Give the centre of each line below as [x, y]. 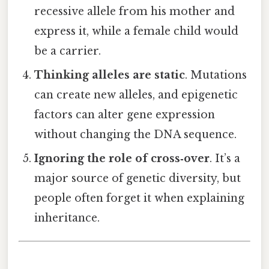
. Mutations [216, 75]
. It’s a [225, 158]
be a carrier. [68, 51]
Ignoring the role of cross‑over [122, 158]
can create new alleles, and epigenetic [136, 95]
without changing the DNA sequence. [136, 134]
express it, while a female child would [137, 31]
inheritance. [67, 218]
